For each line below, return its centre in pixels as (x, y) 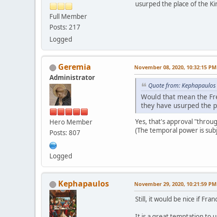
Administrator (72, 77)
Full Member (68, 16)
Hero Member (71, 122)
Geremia (75, 67)
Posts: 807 (65, 132)
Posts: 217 (65, 27)
